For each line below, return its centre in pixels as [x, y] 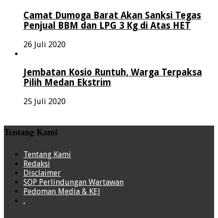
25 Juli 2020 [45, 101]
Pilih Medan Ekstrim [67, 83]
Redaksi [37, 163]
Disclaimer [42, 173]
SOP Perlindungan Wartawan [73, 182]
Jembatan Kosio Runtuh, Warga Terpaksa [113, 73]
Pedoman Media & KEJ [62, 191]
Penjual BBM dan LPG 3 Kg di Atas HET [107, 25]
